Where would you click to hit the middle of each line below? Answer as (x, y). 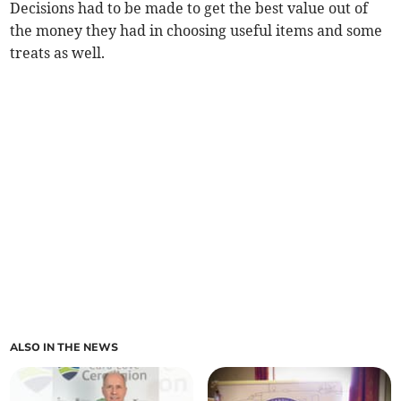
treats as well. (58, 53)
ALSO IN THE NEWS (64, 348)
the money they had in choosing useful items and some (196, 31)
